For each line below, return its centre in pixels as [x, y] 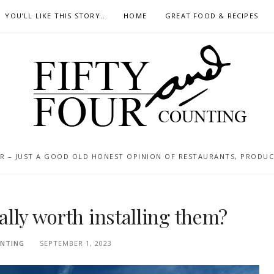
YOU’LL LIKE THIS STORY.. [55, 16]
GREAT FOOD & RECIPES [212, 16]
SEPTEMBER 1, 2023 [76, 243]
